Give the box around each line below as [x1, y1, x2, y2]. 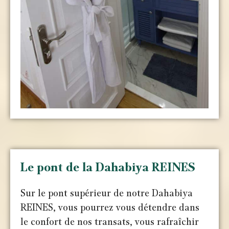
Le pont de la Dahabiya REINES [20, 161, 196, 174]
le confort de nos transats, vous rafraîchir [20, 217, 199, 227]
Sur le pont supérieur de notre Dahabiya [20, 188, 193, 199]
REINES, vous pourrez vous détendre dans [20, 202, 200, 213]
